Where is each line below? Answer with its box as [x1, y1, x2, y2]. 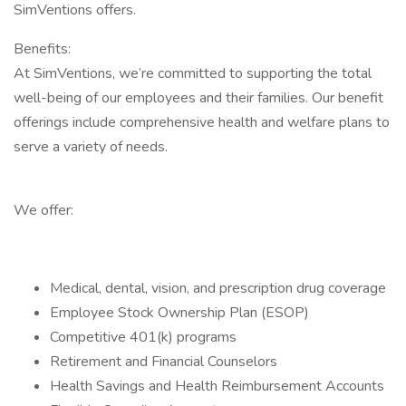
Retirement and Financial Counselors [50, 352, 277, 372]
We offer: [14, 200, 73, 220]
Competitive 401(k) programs [50, 327, 237, 347]
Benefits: [14, 39, 71, 59]
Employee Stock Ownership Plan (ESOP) [50, 303, 309, 323]
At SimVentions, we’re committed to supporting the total [14, 63, 372, 83]
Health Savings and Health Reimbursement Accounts [50, 376, 384, 396]
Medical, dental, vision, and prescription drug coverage [50, 278, 386, 298]
